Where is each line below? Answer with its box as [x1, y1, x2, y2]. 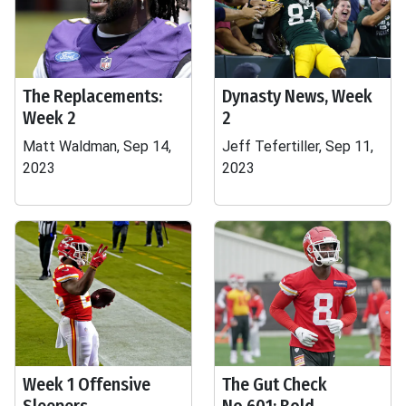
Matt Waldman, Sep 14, [23, 138, 171, 155]
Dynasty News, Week [222, 85, 372, 107]
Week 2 [23, 107, 76, 129]
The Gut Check [222, 373, 327, 395]
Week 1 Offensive [23, 373, 150, 395]
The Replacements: [23, 85, 162, 107]
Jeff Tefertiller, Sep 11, [222, 138, 373, 155]
